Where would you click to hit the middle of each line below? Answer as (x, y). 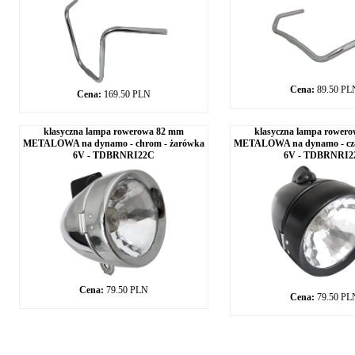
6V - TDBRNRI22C (113, 155)
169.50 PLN (127, 94)
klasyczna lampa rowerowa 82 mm (113, 132)
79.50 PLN (127, 290)
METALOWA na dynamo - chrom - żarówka (113, 143)
